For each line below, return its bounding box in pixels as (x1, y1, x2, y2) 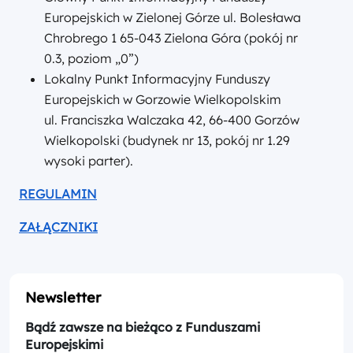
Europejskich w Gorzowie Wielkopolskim (44, 91, 281, 108)
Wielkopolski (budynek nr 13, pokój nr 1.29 (44, 132, 290, 149)
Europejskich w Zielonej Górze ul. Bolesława (44, 9, 301, 26)
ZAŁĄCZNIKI (19, 219, 98, 236)
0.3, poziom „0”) (44, 50, 139, 67)
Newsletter (25, 288, 101, 307)
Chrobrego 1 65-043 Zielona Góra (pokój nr (44, 30, 298, 46)
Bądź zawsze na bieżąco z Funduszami (25, 319, 260, 336)
